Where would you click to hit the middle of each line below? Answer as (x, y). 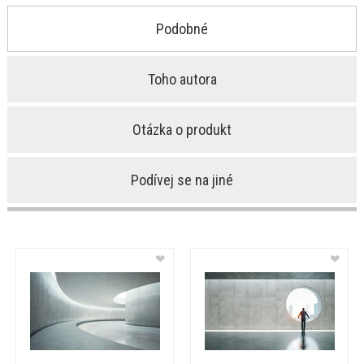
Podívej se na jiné (182, 180)
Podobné (182, 29)
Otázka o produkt (182, 130)
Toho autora (182, 80)
